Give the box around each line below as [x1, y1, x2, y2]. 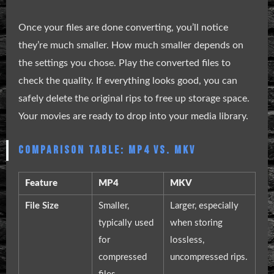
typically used [98, 218, 154, 228]
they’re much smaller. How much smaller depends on [18, 40, 243, 50]
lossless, [170, 235, 204, 245]
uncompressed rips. [170, 253, 248, 262]
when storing [170, 218, 223, 228]
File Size [25, 201, 59, 211]
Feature [25, 179, 57, 188]
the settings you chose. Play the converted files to [18, 57, 231, 68]
